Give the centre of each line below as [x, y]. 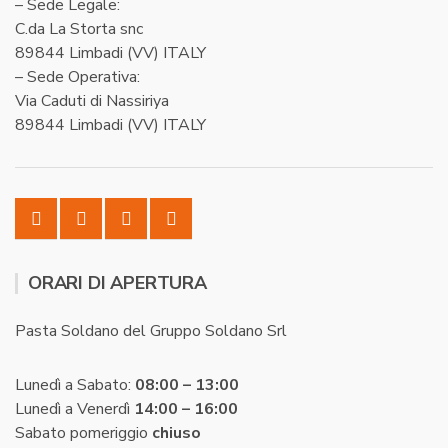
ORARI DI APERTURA [117, 283]
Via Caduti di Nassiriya [92, 101]
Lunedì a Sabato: [75, 385]
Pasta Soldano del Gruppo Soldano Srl [151, 331]
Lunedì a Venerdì [74, 409]
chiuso [176, 433]
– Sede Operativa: [77, 77]
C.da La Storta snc [79, 29]
